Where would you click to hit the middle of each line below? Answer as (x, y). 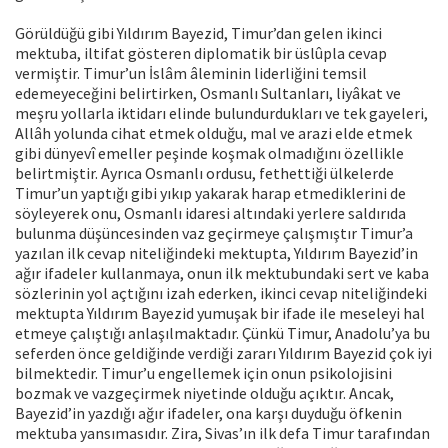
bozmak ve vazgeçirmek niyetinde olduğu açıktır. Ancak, (204, 393)
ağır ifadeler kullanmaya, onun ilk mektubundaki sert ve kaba (222, 273)
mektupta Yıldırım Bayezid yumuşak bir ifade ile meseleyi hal (220, 313)
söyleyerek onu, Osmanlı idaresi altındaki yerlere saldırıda (210, 213)
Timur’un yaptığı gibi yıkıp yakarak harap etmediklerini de (210, 193)
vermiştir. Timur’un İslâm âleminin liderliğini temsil (191, 73)
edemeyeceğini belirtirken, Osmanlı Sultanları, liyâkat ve (208, 93)
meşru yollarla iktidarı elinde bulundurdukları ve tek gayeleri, (221, 113)
